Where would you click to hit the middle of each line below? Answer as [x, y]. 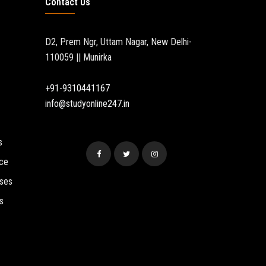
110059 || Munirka [78, 57]
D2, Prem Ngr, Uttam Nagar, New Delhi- [118, 42]
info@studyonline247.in [87, 104]
